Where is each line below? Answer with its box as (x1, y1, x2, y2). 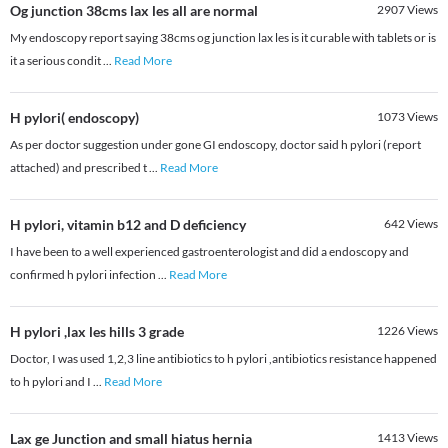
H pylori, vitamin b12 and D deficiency (10, 216, 246, 234)
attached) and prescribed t (10, 160, 149, 176)
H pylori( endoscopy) (10, 109, 139, 127)
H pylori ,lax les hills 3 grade (10, 323, 184, 341)
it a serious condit (10, 53, 103, 69)
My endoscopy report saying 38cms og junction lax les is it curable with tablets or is (10, 30, 436, 46)
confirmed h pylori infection (10, 267, 158, 283)
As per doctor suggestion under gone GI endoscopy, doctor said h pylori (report (10, 137, 421, 153)
